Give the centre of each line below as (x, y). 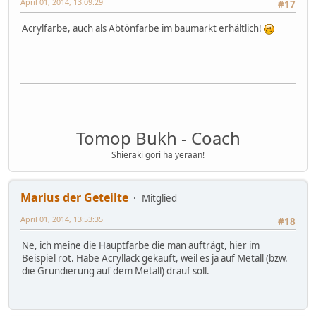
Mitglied (159, 198)
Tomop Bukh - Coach (158, 138)
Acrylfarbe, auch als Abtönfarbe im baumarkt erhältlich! (143, 28)
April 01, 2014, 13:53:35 (62, 219)
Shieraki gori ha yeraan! (158, 154)
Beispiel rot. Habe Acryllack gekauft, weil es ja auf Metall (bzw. (155, 258)
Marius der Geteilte (74, 197)
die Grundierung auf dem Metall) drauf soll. (116, 271)
